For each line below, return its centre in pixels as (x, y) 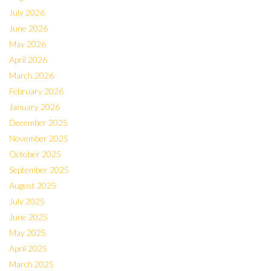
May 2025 (28, 233)
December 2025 (38, 122)
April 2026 (28, 60)
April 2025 (28, 248)
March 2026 (31, 75)
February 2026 (36, 91)
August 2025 (33, 185)
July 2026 (27, 12)
